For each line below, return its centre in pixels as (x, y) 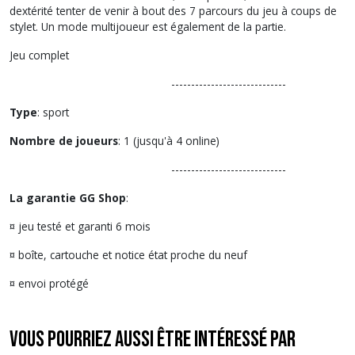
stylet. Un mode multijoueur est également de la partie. (148, 26)
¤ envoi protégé (49, 283)
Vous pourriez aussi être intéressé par (153, 339)
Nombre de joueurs (64, 140)
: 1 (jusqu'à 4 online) (169, 140)
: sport (53, 112)
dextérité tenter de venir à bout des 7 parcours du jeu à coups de (173, 10)
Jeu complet (39, 55)
